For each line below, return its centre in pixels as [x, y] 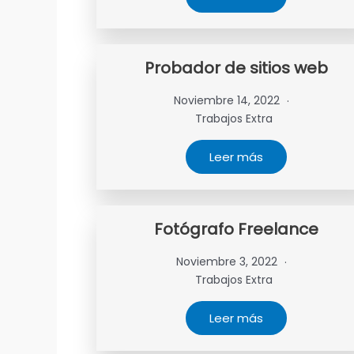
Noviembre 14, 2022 [229, 100]
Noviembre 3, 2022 [229, 262]
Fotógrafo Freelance [236, 229]
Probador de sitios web [236, 68]
